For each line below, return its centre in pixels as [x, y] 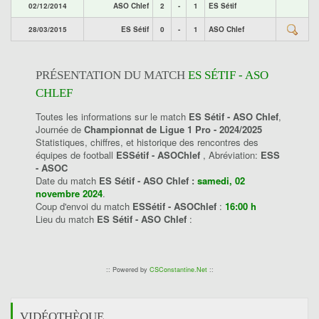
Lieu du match [66, 219]
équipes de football [76, 155]
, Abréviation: [232, 155]
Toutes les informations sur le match [112, 116]
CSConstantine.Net [178, 270]
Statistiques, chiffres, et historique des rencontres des [147, 142]
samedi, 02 [221, 181]
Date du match [67, 181]
